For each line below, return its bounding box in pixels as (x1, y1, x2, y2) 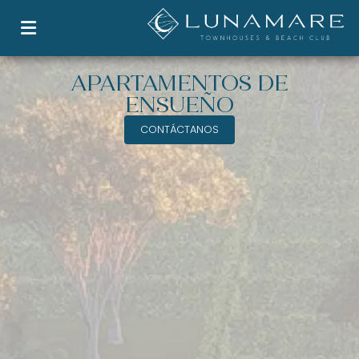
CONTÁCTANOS (140, 123, 219, 136)
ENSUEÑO (125, 91, 234, 119)
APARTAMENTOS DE (71, 69, 288, 97)
